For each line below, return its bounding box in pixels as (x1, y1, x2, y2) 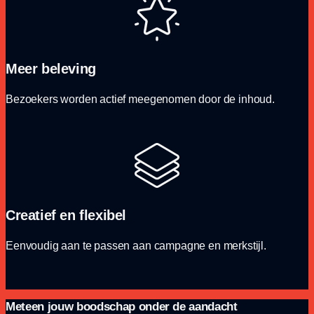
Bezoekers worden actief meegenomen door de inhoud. (6, 93, 275, 105)
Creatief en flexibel (6, 207, 126, 223)
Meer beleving (6, 60, 96, 76)
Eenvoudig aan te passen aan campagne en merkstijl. (6, 239, 266, 252)
